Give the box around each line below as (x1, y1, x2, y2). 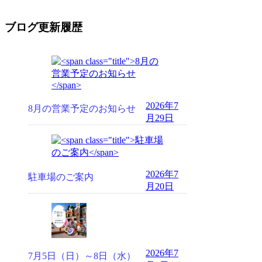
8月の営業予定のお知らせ (28, 104, 136, 114)
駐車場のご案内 (28, 172, 94, 182)
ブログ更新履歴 (5, 21, 82, 34)
